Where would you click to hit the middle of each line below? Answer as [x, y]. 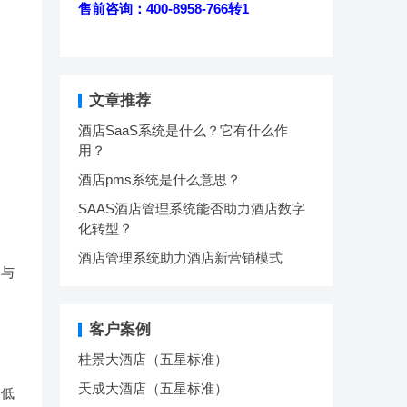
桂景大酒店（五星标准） [153, 359]
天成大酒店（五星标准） [153, 388]
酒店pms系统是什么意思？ [159, 179]
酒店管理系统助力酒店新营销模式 [180, 258]
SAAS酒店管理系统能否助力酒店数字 [192, 208]
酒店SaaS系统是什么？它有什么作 [183, 130]
